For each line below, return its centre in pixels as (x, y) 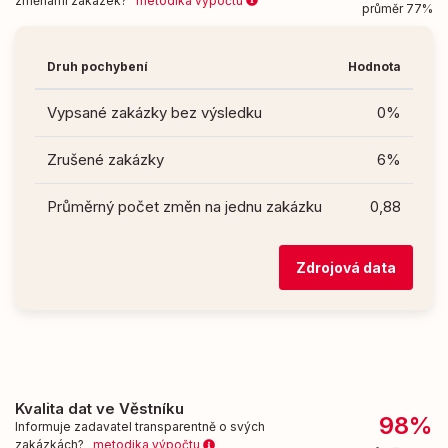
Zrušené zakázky (105, 159)
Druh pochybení (97, 66)
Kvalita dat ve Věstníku (99, 409)
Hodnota (374, 66)
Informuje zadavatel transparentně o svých (140, 427)
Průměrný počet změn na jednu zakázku (184, 206)
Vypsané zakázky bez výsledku (154, 112)
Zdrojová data (346, 268)
